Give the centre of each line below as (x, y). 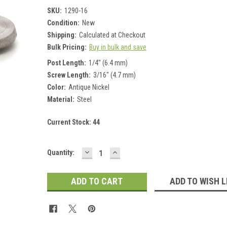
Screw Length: (69, 75)
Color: (56, 87)
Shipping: (62, 35)
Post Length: (66, 63)
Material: (61, 99)
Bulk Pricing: (67, 47)
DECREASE (105, 152)
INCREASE (132, 152)
